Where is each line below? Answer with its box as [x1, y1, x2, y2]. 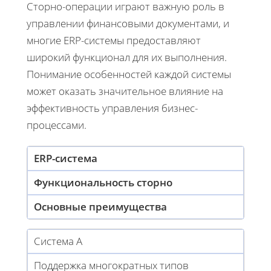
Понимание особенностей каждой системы [27, 67, 231, 81]
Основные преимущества [34, 199, 167, 214]
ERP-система [34, 151, 97, 165]
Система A [34, 233, 82, 248]
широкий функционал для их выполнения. [27, 50, 227, 64]
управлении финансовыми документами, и [27, 16, 229, 30]
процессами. [27, 117, 87, 132]
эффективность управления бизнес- [27, 100, 198, 115]
